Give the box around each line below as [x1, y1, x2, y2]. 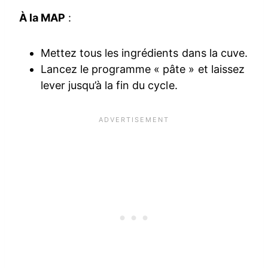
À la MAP [19, 11, 66, 25]
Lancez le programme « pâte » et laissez [41, 63, 245, 76]
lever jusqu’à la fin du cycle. [41, 79, 178, 92]
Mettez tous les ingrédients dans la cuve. [41, 47, 248, 60]
